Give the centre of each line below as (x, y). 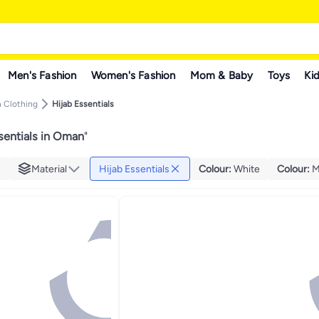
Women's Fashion (133, 75)
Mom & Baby (221, 75)
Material (49, 169)
